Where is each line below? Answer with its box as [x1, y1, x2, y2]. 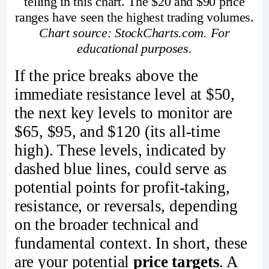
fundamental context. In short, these [14, 234, 248, 252]
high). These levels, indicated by [14, 141, 227, 159]
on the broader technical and [14, 215, 199, 234]
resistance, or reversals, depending [14, 196, 238, 215]
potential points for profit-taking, [14, 178, 230, 196]
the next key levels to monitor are [14, 103, 232, 122]
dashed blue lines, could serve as [14, 159, 228, 178]
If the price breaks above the [14, 66, 199, 85]
